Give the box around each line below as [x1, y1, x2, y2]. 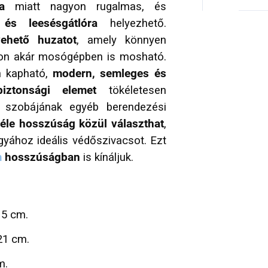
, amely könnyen [76, 33, 166, 47]
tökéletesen [96, 84, 166, 98]
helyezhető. [98, 17, 166, 31]
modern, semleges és [53, 67, 166, 81]
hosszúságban [2, 151, 80, 165]
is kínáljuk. [80, 151, 133, 165]
